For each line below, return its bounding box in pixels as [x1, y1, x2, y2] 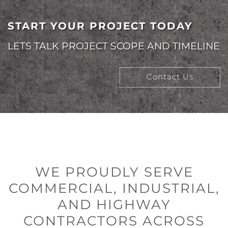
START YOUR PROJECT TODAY [8, 20, 193, 33]
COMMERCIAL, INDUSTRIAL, [8, 180, 220, 197]
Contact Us [147, 72, 193, 82]
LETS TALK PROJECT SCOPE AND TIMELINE [8, 40, 220, 52]
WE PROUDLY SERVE [35, 164, 193, 181]
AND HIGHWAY [57, 196, 171, 213]
